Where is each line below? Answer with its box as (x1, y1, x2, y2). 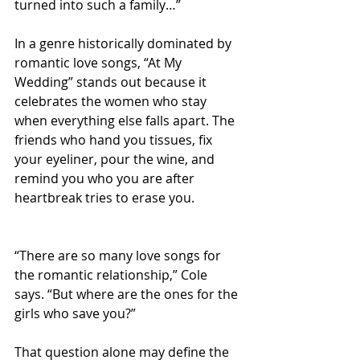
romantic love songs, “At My (14, 54, 185, 72)
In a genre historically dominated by (14, 35, 235, 53)
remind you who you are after (14, 170, 198, 188)
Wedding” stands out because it (14, 73, 210, 92)
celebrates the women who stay (14, 92, 210, 111)
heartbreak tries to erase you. (14, 189, 194, 207)
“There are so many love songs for (14, 247, 224, 265)
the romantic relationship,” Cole (14, 266, 211, 284)
